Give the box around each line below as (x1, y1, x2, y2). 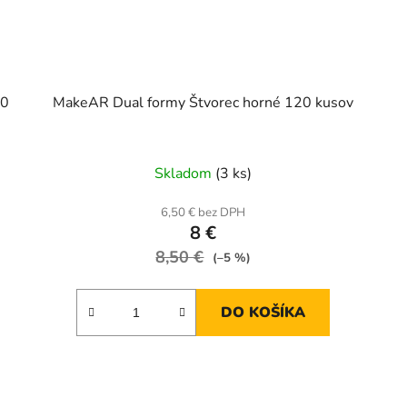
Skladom (154, 164, 216, 184)
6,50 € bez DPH (161, 204, 246, 222)
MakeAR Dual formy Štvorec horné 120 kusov (53, 93, 354, 114)
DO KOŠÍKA (221, 303, 306, 323)
